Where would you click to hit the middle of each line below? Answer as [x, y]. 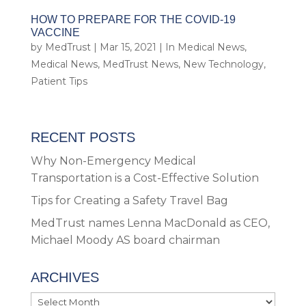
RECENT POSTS [83, 137]
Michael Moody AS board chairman [125, 240]
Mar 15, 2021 [128, 47]
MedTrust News [140, 64]
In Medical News [205, 47]
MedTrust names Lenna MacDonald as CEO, [150, 223]
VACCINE [55, 32]
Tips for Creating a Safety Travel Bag [129, 200]
